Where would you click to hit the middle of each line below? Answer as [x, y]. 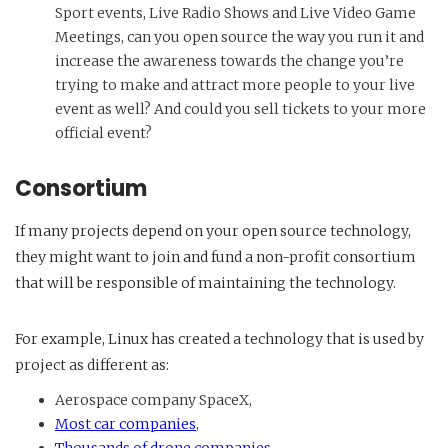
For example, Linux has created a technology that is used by [219, 338]
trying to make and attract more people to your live [235, 84]
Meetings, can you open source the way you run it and [239, 36]
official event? [103, 132]
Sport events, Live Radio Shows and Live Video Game [235, 12]
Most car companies [125, 423]
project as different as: [92, 364]
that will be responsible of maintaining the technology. [205, 282]
